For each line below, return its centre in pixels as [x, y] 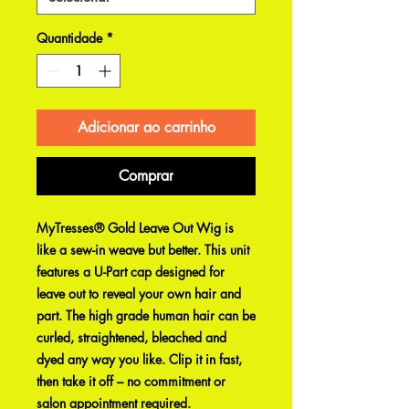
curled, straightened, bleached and [131, 337]
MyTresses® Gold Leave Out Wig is [135, 228]
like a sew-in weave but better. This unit [143, 250]
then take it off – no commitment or [131, 381]
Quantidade [69, 38]
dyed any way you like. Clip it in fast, [139, 359]
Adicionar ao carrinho [146, 127]
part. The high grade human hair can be [146, 315]
